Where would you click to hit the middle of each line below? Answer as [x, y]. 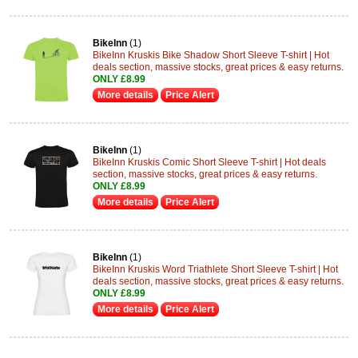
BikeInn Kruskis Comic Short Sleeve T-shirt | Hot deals [209, 162]
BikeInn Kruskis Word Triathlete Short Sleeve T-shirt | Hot [215, 269]
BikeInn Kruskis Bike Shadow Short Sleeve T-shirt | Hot [211, 55]
